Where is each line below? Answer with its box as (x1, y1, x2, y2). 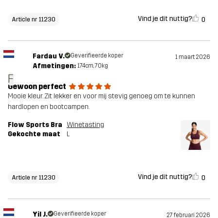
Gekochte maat (8, 129, 60, 138)
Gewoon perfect (8, 81, 66, 91)
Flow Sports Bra (8, 120, 62, 129)
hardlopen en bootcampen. (8, 102, 90, 111)
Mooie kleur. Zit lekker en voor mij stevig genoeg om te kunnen (8, 91, 195, 100)
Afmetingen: (32, 61, 76, 70)
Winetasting (67, 120, 104, 129)
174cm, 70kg (77, 62, 108, 69)
